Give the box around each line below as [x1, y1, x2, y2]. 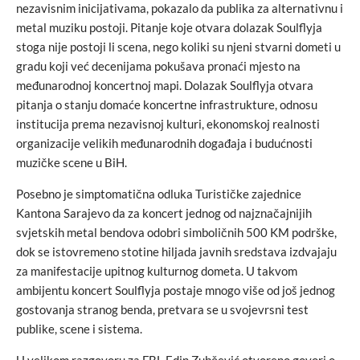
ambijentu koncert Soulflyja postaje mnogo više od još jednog [16, 282, 335, 297]
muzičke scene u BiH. [16, 154, 127, 170]
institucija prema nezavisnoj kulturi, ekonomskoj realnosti [16, 116, 320, 131]
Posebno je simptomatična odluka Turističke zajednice [16, 186, 301, 201]
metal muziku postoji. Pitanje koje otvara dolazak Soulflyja [16, 19, 322, 35]
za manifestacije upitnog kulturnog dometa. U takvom [16, 263, 297, 278]
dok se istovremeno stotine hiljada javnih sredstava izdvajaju [16, 243, 337, 259]
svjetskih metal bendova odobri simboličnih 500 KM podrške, [16, 224, 337, 239]
